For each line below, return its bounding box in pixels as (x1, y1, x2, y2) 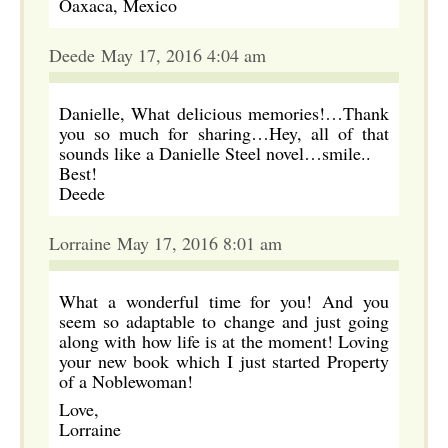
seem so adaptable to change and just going (59, 309, 389, 333)
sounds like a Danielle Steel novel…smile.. (59, 141, 371, 165)
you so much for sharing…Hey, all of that (59, 121, 389, 145)
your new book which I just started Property (59, 349, 389, 373)
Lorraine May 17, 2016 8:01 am (49, 231, 282, 255)
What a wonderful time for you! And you (59, 289, 389, 313)
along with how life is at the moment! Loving (59, 329, 389, 353)
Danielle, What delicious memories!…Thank (59, 101, 389, 125)
